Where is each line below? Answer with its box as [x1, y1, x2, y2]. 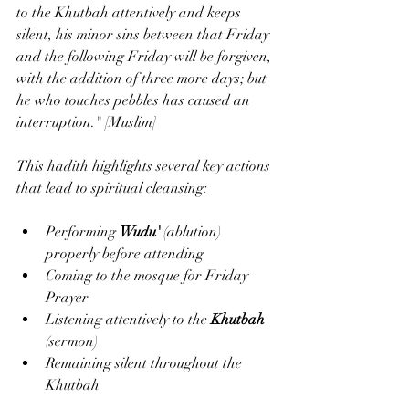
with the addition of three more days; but [16, 68, 270, 88]
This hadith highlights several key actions [16, 156, 274, 175]
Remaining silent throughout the [46, 353, 246, 372]
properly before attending [46, 244, 204, 263]
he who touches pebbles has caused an [16, 90, 254, 110]
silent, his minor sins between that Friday [16, 25, 273, 44]
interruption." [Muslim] [16, 112, 156, 131]
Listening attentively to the [46, 309, 211, 329]
